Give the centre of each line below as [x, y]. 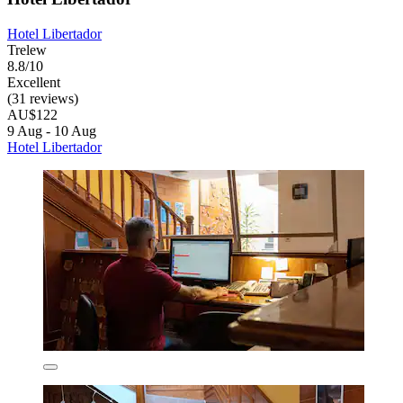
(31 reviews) [43, 99]
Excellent [34, 83]
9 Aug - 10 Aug [52, 131]
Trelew [27, 50]
